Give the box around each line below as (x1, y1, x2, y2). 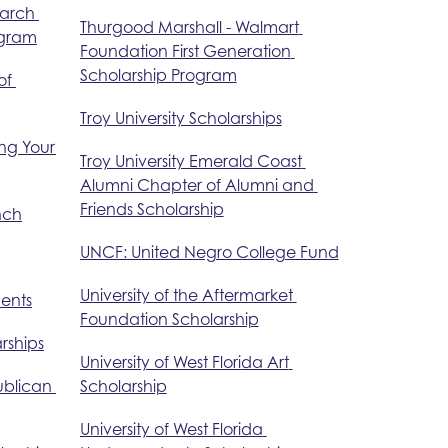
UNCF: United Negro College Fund (79, 241, 339, 262)
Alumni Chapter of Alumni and (79, 174, 314, 195)
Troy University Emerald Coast (79, 150, 302, 171)
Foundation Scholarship (79, 308, 259, 329)
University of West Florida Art (79, 351, 289, 372)
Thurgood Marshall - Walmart (79, 16, 299, 37)
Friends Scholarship (79, 198, 224, 219)
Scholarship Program (79, 64, 237, 85)
